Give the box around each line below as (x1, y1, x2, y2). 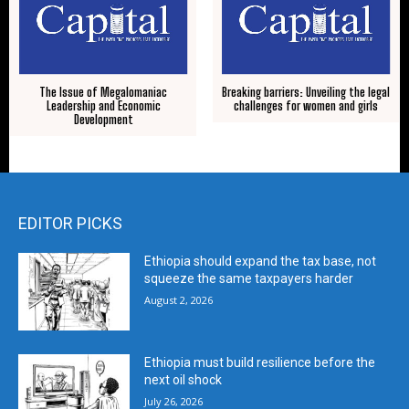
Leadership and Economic (46, 98, 161, 113)
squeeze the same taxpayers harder (144, 270, 354, 286)
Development (73, 111, 133, 127)
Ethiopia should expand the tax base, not (144, 253, 377, 268)
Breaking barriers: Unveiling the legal (221, 84, 390, 100)
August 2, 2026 (144, 292, 214, 307)
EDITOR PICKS (18, 213, 122, 233)
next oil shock (144, 372, 223, 388)
